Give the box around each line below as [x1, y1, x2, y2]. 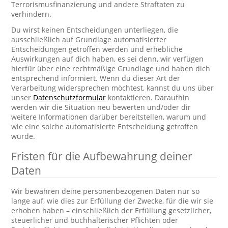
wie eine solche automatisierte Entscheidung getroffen [11, 122, 198, 131]
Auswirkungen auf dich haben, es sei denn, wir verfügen [11, 54, 204, 64]
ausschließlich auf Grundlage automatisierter [11, 35, 167, 44]
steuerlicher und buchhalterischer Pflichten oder [11, 215, 179, 225]
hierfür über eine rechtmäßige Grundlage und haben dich [11, 64, 211, 73]
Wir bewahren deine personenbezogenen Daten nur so [11, 186, 200, 196]
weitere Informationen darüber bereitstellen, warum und [11, 112, 207, 122]
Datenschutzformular [33, 93, 106, 102]
